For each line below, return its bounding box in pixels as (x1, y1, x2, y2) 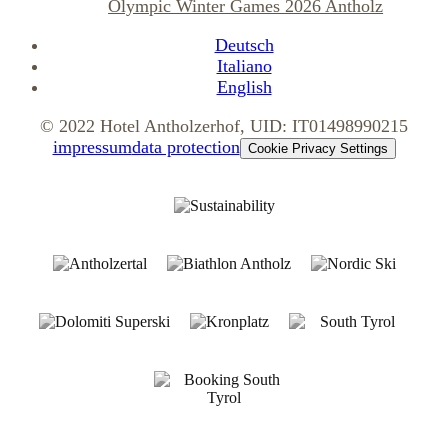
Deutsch (214, 34, 274, 55)
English (216, 76, 272, 97)
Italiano (216, 55, 272, 76)
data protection (131, 136, 240, 157)
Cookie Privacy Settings (247, 140, 388, 156)
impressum (52, 136, 132, 157)
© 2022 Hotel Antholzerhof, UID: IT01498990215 (40, 115, 408, 136)
